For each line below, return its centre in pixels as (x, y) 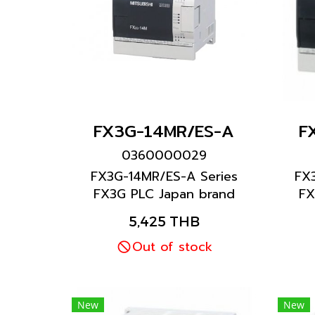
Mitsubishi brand (164, 212)
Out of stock (172, 247)
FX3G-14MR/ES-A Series (164, 176)
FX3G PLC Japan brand (164, 194)
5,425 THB (164, 221)
